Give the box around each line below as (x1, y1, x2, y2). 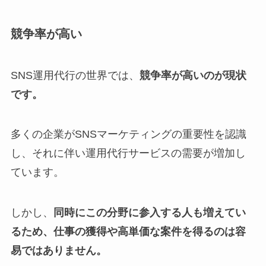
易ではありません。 (10, 245, 107, 257)
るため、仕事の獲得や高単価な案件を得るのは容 (10, 226, 246, 238)
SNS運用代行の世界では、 (10, 69, 140, 81)
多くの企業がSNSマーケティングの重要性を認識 (10, 128, 246, 141)
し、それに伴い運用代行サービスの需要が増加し (10, 147, 246, 160)
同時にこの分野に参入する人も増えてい (53, 207, 246, 219)
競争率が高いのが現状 (139, 69, 246, 81)
